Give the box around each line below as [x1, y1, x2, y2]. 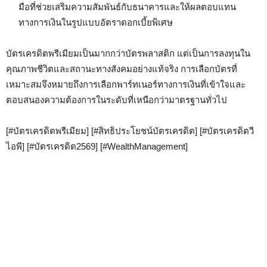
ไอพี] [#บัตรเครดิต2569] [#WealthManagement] [6, 141, 188, 151]
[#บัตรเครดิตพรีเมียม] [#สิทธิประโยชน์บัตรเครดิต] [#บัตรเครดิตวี [6, 126, 254, 136]
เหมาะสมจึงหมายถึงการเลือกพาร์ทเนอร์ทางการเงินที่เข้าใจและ [6, 79, 246, 89]
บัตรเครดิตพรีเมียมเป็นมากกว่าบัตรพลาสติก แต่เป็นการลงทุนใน [6, 48, 250, 58]
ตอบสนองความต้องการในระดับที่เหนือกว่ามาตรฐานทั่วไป [6, 95, 227, 105]
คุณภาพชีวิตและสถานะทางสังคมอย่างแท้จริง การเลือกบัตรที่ [6, 64, 237, 74]
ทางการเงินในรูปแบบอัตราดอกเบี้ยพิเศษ [18, 17, 173, 27]
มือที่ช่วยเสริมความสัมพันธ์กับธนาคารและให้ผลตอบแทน [18, 2, 236, 12]
